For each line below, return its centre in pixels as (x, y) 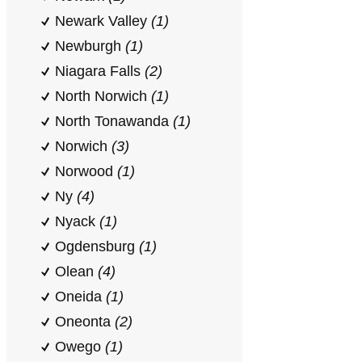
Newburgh (90, 46)
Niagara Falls (100, 71)
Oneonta (85, 322)
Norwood (86, 171)
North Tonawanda (114, 121)
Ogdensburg (97, 246)
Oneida (80, 297)
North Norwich (103, 96)
